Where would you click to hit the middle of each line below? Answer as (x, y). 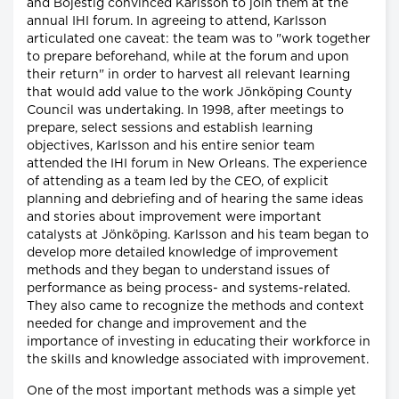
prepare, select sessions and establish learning (170, 128)
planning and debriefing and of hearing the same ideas (195, 199)
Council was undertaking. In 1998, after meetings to (185, 110)
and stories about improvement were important (174, 217)
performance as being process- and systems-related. (188, 288)
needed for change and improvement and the (167, 324)
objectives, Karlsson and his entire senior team (171, 146)
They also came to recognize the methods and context (195, 306)
